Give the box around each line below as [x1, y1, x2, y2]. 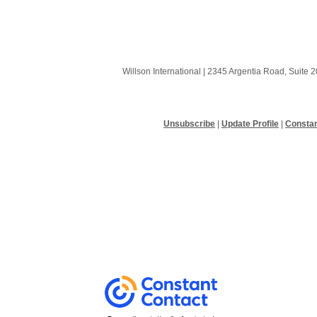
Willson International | [122, 67, 207, 76]
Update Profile [221, 119, 279, 129]
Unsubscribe [163, 119, 215, 129]
